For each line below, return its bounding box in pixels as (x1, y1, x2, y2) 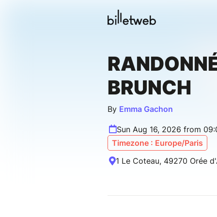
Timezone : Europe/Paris (112, 138, 203, 148)
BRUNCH (108, 76, 191, 100)
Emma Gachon (119, 104, 173, 114)
